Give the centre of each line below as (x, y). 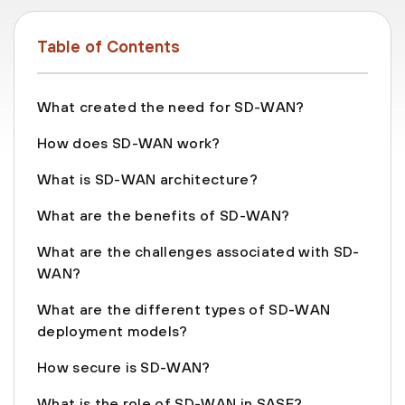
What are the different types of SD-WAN (184, 310)
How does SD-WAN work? (129, 143)
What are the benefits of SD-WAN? (164, 216)
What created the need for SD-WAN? (171, 107)
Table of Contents (108, 47)
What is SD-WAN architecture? (147, 179)
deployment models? (113, 331)
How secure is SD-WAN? (124, 367)
